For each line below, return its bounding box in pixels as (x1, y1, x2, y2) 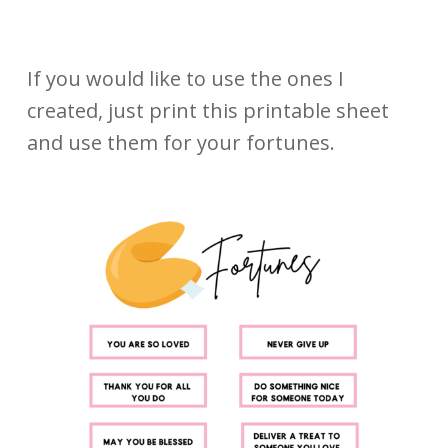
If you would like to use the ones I (26, 65, 344, 93)
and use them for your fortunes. (26, 129, 340, 157)
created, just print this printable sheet (26, 97, 389, 125)
